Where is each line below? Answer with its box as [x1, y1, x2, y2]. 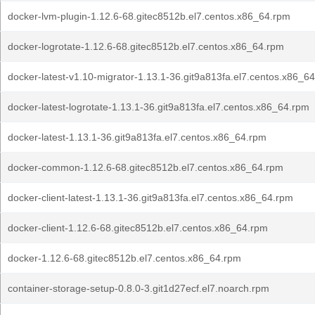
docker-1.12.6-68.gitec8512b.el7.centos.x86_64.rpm [8, 252, 241, 264]
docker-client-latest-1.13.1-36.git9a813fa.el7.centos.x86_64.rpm [8, 192, 293, 203]
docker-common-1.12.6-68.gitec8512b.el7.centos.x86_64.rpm [8, 162, 283, 173]
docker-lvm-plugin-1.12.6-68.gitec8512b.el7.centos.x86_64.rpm [8, 11, 290, 22]
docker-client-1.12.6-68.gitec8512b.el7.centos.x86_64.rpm [8, 222, 268, 233]
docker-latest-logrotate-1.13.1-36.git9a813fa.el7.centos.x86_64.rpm [8, 101, 309, 112]
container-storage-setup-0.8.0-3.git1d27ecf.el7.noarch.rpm [8, 283, 269, 294]
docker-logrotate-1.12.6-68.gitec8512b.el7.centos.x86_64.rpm [8, 41, 284, 52]
